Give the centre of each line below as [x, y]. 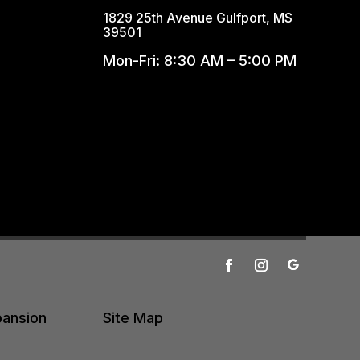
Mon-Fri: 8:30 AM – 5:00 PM [200, 60]
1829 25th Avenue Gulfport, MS [198, 17]
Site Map [133, 317]
